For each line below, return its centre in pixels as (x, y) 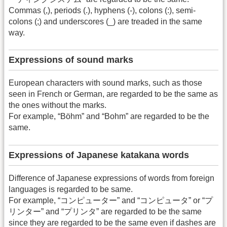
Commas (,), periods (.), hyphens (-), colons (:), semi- (102, 10)
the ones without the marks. (58, 105)
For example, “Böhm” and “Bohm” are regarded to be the (109, 117)
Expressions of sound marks (71, 60)
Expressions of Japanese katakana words (99, 155)
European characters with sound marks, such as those (105, 83)
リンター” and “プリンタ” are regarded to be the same (105, 211)
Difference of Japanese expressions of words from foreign (111, 178)
